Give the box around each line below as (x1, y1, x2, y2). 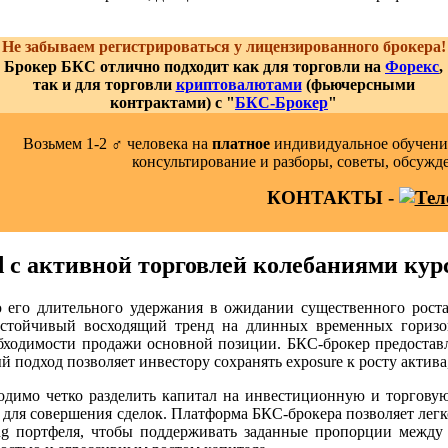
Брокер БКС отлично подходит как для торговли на (4, 57, 385, 75)
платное (211, 134, 270, 152)
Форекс (385, 57, 439, 75)
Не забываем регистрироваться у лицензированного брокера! (2, 37, 446, 55)
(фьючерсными (301, 75, 415, 93)
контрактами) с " (110, 93, 235, 111)
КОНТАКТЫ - (266, 186, 399, 208)
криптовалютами (175, 75, 302, 93)
